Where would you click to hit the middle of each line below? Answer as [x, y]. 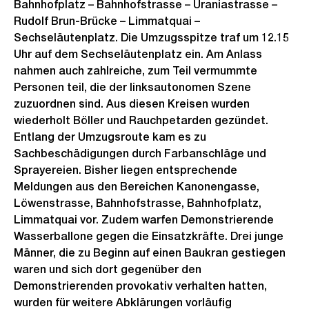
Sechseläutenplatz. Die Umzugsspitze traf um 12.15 [151, 38]
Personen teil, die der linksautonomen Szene [132, 87]
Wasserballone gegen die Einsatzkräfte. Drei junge [149, 236]
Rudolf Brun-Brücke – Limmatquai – [107, 21]
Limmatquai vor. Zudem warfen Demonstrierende [144, 220]
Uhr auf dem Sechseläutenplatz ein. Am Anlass [138, 54]
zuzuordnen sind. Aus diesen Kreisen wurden [132, 104]
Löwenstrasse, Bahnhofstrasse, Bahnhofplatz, [138, 203]
